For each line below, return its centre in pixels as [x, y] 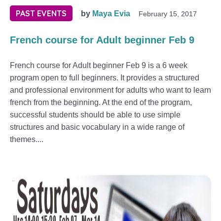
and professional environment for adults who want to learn [110, 90]
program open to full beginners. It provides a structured [105, 78]
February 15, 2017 [168, 14]
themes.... [27, 139]
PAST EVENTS [41, 13]
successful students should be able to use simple [95, 115]
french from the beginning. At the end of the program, [101, 102]
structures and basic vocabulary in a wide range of [97, 127]
